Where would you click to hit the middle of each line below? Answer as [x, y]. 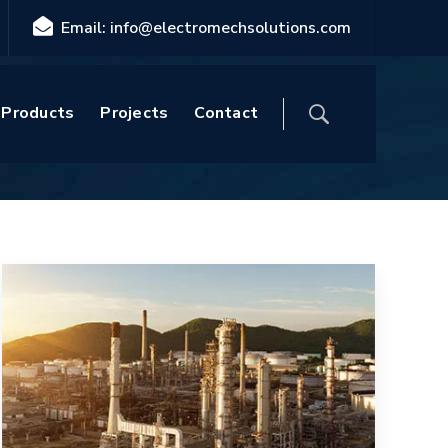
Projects [134, 113]
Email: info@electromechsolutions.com [206, 28]
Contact [226, 113]
